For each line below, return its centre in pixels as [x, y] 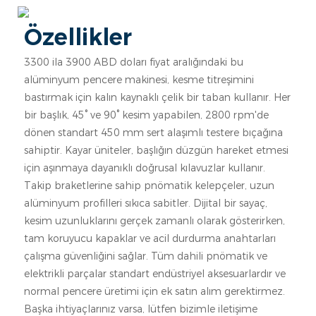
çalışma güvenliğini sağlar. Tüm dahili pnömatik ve [145, 256]
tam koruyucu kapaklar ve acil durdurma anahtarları [150, 239]
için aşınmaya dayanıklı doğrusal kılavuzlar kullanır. [144, 168]
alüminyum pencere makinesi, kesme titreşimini [139, 80]
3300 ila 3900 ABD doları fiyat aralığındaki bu [133, 62]
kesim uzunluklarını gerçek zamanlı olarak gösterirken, [154, 221]
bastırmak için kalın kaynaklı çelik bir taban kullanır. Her [157, 98]
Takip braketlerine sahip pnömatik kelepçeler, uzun [149, 186]
